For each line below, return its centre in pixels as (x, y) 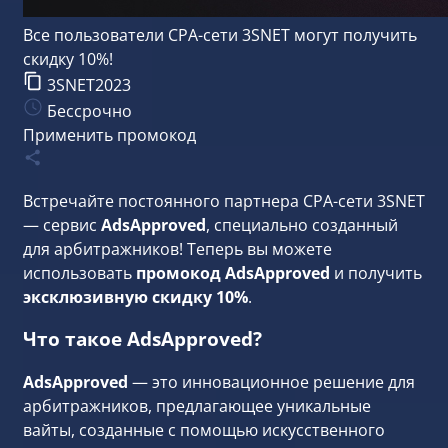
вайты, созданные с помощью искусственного (204, 430)
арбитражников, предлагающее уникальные (197, 406)
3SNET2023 (89, 84)
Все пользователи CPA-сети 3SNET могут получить (220, 34)
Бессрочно (87, 110)
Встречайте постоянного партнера (161, 200)
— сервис (62, 224)
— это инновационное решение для (271, 382)
